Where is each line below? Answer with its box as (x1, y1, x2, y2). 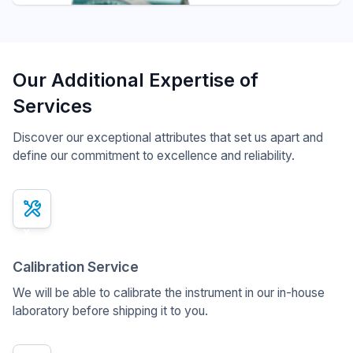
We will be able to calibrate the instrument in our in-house (12, 284, 325, 300)
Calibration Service (12, 258, 139, 275)
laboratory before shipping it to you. (12, 303, 208, 318)
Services (12, 95, 92, 118)
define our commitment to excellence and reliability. (12, 147, 295, 163)
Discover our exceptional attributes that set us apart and (12, 129, 323, 145)
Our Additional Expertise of (12, 69, 258, 92)
